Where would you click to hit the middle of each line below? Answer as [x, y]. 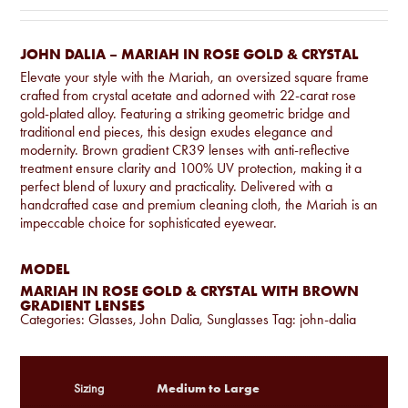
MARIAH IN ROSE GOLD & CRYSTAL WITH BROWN [190, 290]
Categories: [55, 319]
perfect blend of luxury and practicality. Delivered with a [177, 186]
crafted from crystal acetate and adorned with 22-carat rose [189, 95]
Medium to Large [209, 388]
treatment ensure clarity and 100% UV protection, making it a [191, 168]
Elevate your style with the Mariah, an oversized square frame [195, 76]
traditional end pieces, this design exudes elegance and [177, 131]
